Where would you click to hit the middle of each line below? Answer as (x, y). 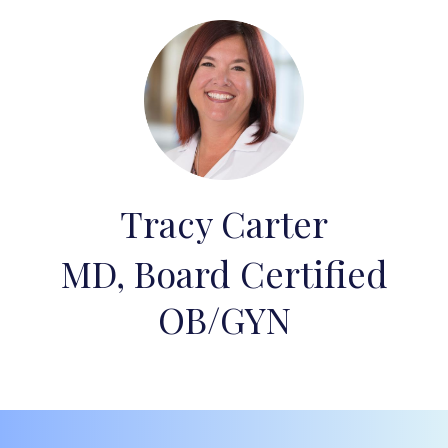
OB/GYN (224, 319)
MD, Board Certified (224, 273)
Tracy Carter (224, 223)
